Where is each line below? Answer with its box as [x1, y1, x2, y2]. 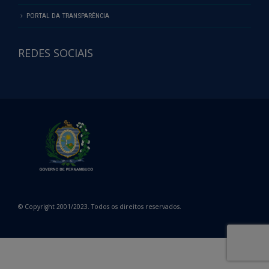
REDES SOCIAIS [18, 45, 93, 60]
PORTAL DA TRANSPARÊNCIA [26, 11, 109, 20]
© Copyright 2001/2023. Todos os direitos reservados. [18, 202, 181, 211]
